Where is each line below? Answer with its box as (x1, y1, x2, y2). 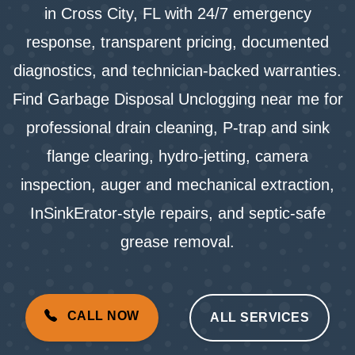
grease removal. (120, 233, 235, 250)
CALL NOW (63, 309, 139, 323)
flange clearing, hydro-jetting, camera (47, 147, 308, 165)
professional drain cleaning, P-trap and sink (25, 119, 330, 136)
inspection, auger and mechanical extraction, (21, 176, 334, 193)
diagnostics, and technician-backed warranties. (13, 62, 342, 79)
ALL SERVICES (210, 311, 310, 324)
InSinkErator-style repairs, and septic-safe (29, 204, 326, 222)
